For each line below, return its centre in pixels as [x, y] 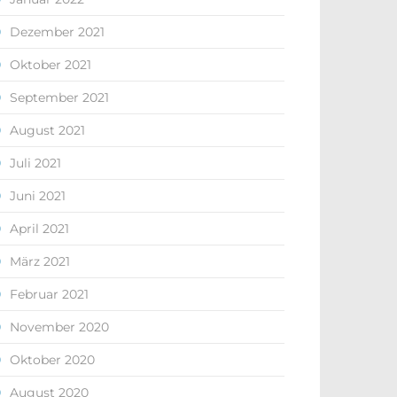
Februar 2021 [49, 294]
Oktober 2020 [52, 360]
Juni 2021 [38, 196]
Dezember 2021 [57, 32]
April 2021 [39, 229]
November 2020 [59, 327]
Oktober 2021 [51, 65]
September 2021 [59, 97]
